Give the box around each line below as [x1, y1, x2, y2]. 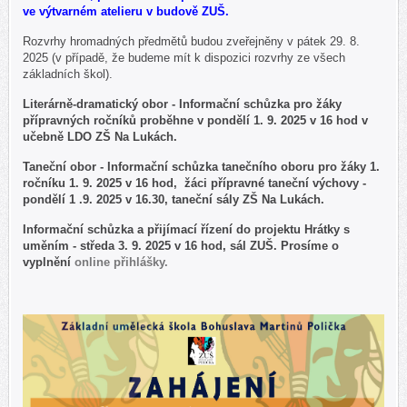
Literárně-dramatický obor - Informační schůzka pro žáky [23, 96, 342, 111]
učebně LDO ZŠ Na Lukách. [23, 129, 181, 144]
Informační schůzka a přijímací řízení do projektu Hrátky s [23, 222, 350, 236]
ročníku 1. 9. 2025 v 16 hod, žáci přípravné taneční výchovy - [23, 175, 366, 190]
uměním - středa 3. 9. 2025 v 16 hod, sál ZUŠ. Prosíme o [23, 238, 339, 253]
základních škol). [23, 66, 116, 81]
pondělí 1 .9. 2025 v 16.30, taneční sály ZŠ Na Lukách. [23, 192, 328, 206]
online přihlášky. [74, 254, 175, 269]
